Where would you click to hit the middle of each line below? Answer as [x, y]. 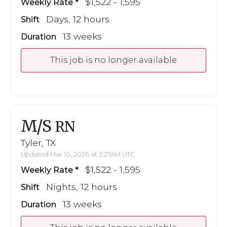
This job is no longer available [113, 60]
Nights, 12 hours [82, 186]
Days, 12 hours [78, 19]
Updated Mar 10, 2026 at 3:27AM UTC [78, 154]
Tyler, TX [38, 142]
